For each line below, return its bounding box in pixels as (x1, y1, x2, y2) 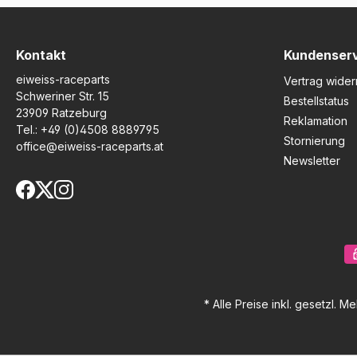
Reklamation (284, 114, 347, 127)
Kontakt (16, 47, 66, 63)
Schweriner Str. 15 (16, 89, 109, 103)
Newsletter (284, 154, 340, 167)
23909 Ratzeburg (16, 106, 107, 120)
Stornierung (284, 134, 345, 147)
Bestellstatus (284, 94, 349, 108)
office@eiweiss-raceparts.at (16, 139, 163, 153)
